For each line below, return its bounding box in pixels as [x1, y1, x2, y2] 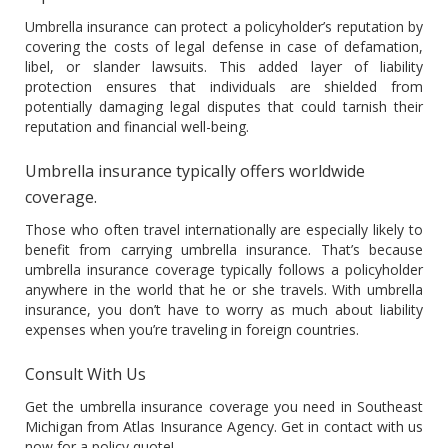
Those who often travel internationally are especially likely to [25, 219, 423, 239]
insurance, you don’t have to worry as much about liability [25, 299, 423, 319]
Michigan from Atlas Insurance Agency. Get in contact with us [25, 416, 423, 436]
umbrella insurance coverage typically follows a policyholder [25, 259, 423, 279]
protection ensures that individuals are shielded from [25, 76, 423, 96]
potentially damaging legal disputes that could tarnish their [25, 96, 423, 116]
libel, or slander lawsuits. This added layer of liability [25, 56, 423, 76]
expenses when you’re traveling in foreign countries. [25, 319, 359, 339]
